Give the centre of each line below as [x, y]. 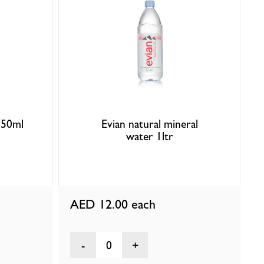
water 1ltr [149, 136]
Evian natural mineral [149, 124]
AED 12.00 [101, 204]
